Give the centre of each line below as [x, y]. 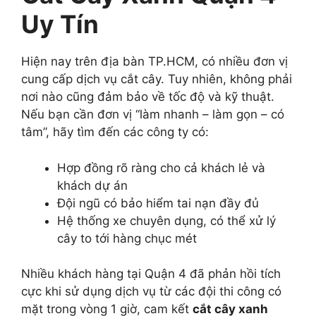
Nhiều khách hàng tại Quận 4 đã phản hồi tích [151, 274]
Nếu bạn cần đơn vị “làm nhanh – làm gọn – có [153, 115]
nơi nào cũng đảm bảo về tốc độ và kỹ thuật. [148, 97]
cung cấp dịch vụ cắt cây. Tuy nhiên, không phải [157, 79]
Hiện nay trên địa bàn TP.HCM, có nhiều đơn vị [154, 62]
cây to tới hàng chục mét [127, 238]
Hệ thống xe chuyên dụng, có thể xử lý [166, 220]
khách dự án [92, 185]
